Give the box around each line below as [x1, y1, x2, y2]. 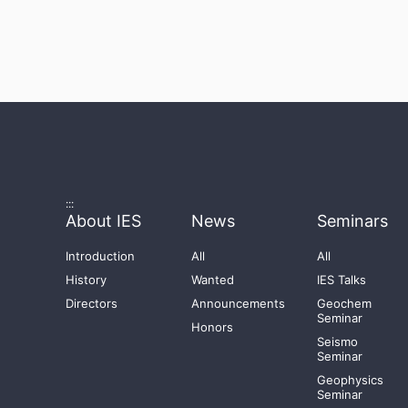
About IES [66, 211, 141, 230]
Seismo [317, 334, 359, 349]
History [66, 272, 107, 287]
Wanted [191, 272, 235, 287]
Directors [66, 296, 117, 311]
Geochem [317, 296, 372, 311]
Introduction [66, 249, 135, 263]
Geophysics [317, 372, 384, 387]
